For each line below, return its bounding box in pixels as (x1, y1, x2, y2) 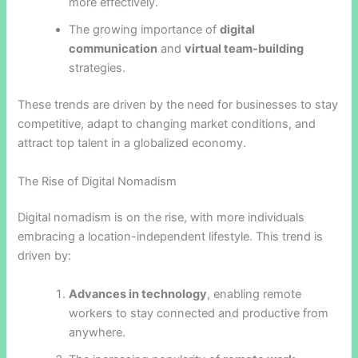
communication (69, 42, 158, 57)
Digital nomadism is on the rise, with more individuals (18, 210, 305, 225)
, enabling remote (207, 286, 302, 301)
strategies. (69, 61, 126, 76)
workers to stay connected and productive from (69, 305, 329, 320)
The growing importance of (69, 22, 221, 38)
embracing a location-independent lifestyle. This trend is (18, 229, 324, 245)
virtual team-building (185, 42, 304, 57)
